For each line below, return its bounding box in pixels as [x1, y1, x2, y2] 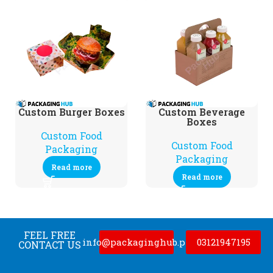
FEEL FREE [23, 229, 76, 241]
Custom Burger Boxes [18, 105, 125, 118]
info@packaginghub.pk [82, 236, 191, 248]
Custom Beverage [158, 105, 245, 118]
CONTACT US [18, 238, 81, 251]
